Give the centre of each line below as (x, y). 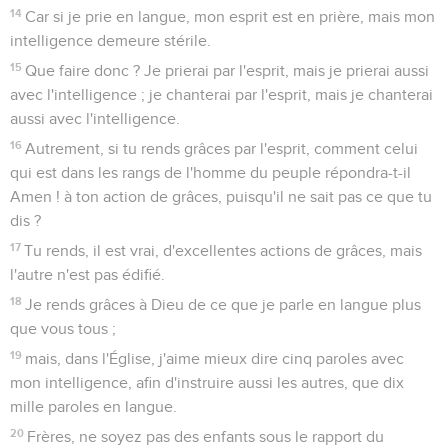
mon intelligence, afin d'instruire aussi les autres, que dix (207, 382)
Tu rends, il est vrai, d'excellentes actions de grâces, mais (223, 250)
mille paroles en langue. (93, 406)
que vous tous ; (63, 328)
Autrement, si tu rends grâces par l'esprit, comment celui (222, 148)
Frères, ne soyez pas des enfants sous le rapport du (206, 436)
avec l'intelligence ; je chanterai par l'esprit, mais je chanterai (221, 94)
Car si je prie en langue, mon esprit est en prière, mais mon (230, 16)
